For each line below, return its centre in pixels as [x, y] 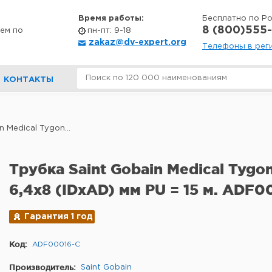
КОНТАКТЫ [29, 80]
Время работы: [111, 19]
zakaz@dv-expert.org [138, 42]
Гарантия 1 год [59, 217]
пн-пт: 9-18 [109, 31]
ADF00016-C [56, 244]
